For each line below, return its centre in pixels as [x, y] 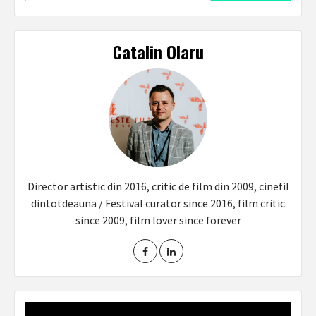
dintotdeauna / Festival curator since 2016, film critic [158, 203]
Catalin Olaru [158, 52]
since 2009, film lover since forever [158, 220]
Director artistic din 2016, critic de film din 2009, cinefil [158, 187]
